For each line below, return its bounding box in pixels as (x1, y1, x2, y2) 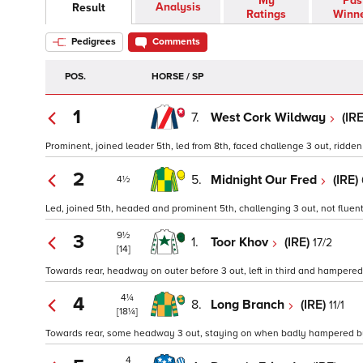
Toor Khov (211, 233, 271, 250)
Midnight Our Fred (211, 171, 320, 188)
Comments (152, 36, 200, 49)
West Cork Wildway (211, 109, 329, 126)
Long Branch (211, 296, 288, 313)
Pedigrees (69, 36, 116, 49)
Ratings (246, 7, 286, 22)
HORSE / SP (152, 70, 203, 83)
